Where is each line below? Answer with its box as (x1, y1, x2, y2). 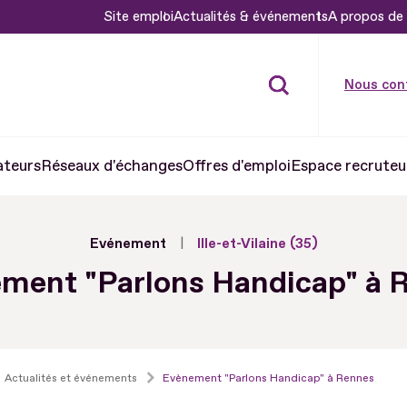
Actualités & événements (174, 7, 328, 25)
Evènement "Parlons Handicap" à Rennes (163, 371, 374, 385)
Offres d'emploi (182, 155, 291, 175)
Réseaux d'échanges (40, 155, 183, 175)
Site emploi (104, 7, 174, 25)
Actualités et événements (5, 371, 137, 385)
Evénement (89, 234, 166, 253)
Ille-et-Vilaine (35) (196, 234, 318, 253)
